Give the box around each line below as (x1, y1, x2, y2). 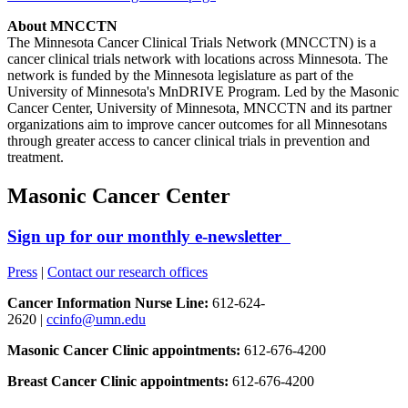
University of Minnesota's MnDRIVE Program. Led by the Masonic (7, 84, 399, 100)
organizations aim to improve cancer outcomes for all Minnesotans (7, 117, 387, 133)
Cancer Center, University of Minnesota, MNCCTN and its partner (7, 100, 392, 117)
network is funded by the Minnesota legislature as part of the (7, 67, 353, 84)
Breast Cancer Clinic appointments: (7, 372, 229, 389)
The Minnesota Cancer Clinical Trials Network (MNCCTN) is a (7, 35, 376, 51)
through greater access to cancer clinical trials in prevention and (7, 133, 370, 149)
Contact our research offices (47, 263, 208, 280)
